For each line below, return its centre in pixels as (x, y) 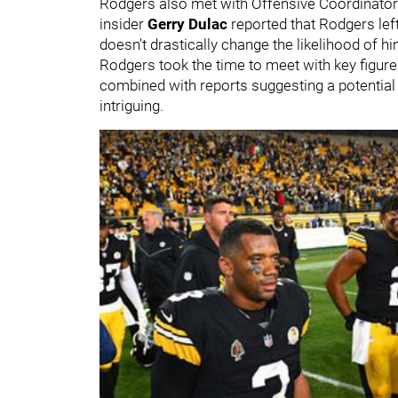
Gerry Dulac (187, 24)
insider (123, 24)
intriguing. (131, 105)
